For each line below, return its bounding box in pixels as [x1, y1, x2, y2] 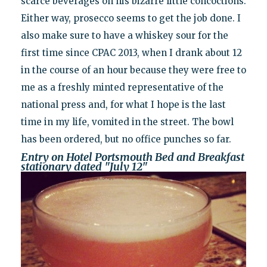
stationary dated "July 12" [20, 160, 148, 174]
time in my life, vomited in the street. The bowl [20, 116, 234, 128]
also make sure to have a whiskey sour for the [20, 30, 228, 42]
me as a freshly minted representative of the [20, 82, 223, 94]
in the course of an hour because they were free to [20, 64, 246, 76]
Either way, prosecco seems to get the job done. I [20, 13, 241, 24]
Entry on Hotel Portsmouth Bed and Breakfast [20, 150, 244, 164]
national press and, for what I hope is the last [20, 99, 226, 111]
